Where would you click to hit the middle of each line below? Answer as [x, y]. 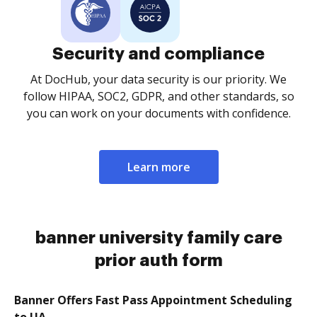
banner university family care [158, 238]
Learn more [158, 167]
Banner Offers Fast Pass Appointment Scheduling [153, 300]
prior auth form [158, 260]
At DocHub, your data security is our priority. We [158, 79]
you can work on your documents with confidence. [158, 113]
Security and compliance [158, 54]
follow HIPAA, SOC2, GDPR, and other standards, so [158, 96]
